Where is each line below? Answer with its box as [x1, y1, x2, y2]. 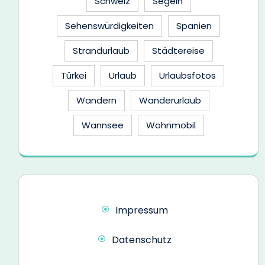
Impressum [115, 203, 168, 218]
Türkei [61, 69, 86, 82]
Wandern [76, 94, 117, 107]
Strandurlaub [72, 44, 130, 57]
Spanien [176, 20, 212, 33]
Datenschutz [111, 233, 172, 247]
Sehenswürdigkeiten [65, 20, 154, 33]
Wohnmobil [146, 119, 196, 132]
